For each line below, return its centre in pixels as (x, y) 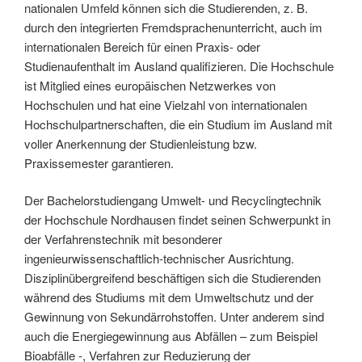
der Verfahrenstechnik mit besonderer (123, 239)
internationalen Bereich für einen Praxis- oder (142, 46)
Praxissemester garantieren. (99, 162)
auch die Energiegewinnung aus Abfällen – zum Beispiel (171, 336)
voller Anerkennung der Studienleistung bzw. (141, 143)
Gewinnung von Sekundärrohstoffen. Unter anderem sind (174, 317)
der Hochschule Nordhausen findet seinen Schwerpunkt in (177, 220)
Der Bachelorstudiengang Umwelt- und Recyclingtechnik (173, 200)
